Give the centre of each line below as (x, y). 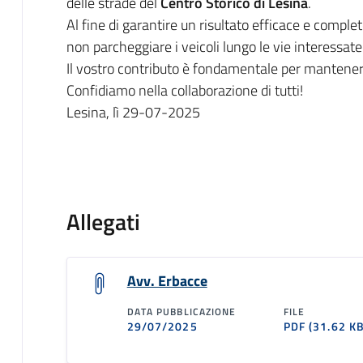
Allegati (103, 221)
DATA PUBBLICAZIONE (181, 311)
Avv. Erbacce (167, 280)
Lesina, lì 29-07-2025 (133, 112)
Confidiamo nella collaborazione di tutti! (184, 90)
